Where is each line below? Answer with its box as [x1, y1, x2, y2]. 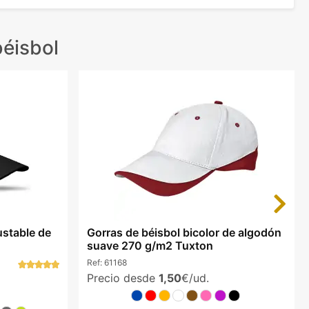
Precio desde [86, 270, 159, 285]
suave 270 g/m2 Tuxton [86, 239, 213, 253]
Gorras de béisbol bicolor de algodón [86, 226, 281, 240]
